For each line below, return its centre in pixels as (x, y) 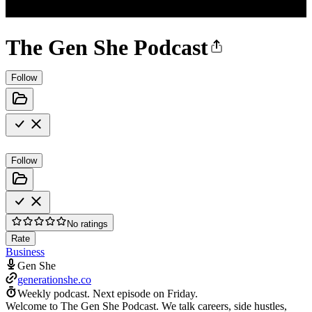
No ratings (87, 224)
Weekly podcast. (54, 293)
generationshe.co (54, 279)
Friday (181, 293)
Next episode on (130, 293)
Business (25, 251)
